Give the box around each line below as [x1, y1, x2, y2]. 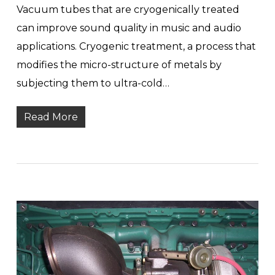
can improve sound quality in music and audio [16, 22, 241, 34]
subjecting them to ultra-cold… [16, 77, 169, 90]
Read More [23, 111, 78, 123]
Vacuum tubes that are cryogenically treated [16, 4, 239, 16]
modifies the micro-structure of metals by [16, 59, 222, 71]
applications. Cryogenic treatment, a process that [16, 41, 256, 53]
